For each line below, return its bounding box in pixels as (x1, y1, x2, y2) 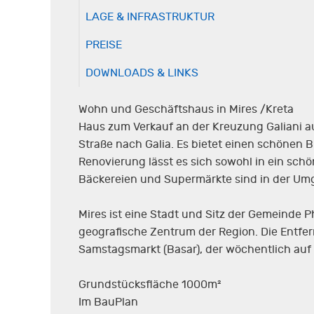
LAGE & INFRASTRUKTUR (86, 10, 214, 23)
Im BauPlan (78, 295, 138, 308)
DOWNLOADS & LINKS (86, 66, 198, 79)
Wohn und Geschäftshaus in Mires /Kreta (78, 102, 294, 116)
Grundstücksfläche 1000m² (78, 278, 221, 291)
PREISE (86, 38, 122, 51)
